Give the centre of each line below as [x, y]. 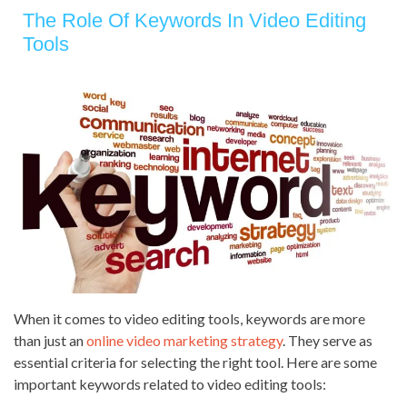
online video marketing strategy [184, 341]
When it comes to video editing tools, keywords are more [189, 319]
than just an [50, 341]
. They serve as [328, 341]
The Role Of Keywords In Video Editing [194, 21]
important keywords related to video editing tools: [170, 384]
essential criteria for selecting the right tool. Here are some [195, 362]
